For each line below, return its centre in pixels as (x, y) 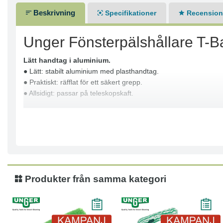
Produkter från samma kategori (94, 179)
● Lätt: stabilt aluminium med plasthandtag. (91, 71)
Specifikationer (130, 13)
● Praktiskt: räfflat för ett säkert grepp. (83, 82)
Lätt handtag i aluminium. (67, 60)
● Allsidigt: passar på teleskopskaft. (78, 93)
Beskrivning (53, 13)
